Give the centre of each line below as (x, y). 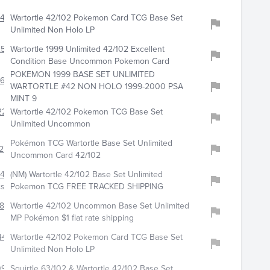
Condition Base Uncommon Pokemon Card (89, 61)
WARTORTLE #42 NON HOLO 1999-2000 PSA (96, 87)
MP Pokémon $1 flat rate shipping (72, 218)
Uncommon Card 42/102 (55, 155)
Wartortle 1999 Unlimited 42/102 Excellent (87, 49)
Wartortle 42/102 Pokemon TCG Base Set (86, 112)
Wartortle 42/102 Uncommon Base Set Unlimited (99, 206)
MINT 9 (23, 99)
